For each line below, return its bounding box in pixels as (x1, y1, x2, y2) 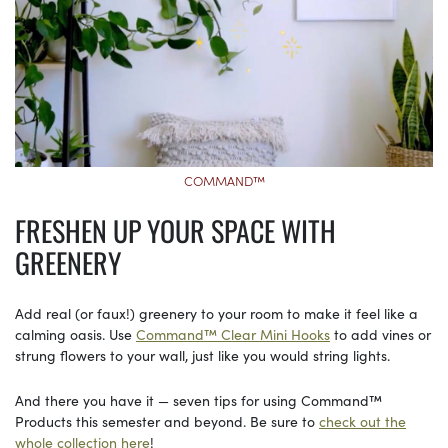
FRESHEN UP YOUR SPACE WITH (15, 209, 336, 251)
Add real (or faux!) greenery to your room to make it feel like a (15, 302, 418, 323)
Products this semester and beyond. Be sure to (15, 410, 319, 431)
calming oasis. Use (15, 323, 136, 344)
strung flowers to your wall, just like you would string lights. (15, 344, 394, 365)
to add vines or (330, 323, 431, 344)
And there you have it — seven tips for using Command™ (15, 389, 382, 410)
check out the (319, 410, 406, 431)
